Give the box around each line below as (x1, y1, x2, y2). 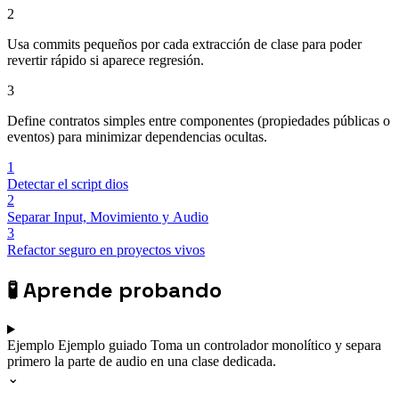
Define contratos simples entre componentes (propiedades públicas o (7, 113, 390, 129)
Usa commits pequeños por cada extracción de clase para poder (7, 37, 362, 53)
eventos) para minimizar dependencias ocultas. (7, 129, 267, 145)
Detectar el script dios (7, 176, 128, 192)
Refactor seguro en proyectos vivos (7, 242, 205, 258)
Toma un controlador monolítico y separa (151, 338, 381, 354)
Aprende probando (23, 276, 222, 305)
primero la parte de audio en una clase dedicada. (7, 354, 276, 370)
